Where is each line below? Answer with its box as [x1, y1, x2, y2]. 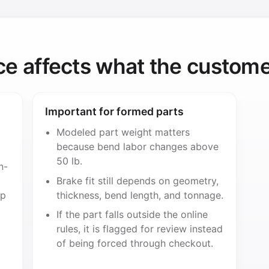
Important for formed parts [45, 104, 184, 118]
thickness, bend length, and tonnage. [56, 189, 223, 201]
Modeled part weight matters [56, 125, 190, 138]
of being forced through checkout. [56, 237, 213, 250]
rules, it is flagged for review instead [56, 223, 223, 235]
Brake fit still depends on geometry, [56, 174, 219, 187]
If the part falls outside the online [56, 208, 208, 221]
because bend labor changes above [56, 140, 219, 153]
